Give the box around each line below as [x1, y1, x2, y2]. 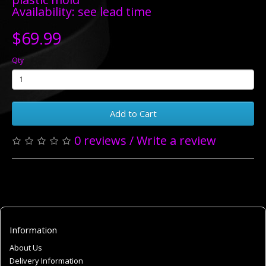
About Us [9, 242, 42, 253]
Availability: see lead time [12, 3, 151, 20]
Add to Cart [109, 107, 157, 119]
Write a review [137, 132, 216, 148]
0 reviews [74, 132, 126, 148]
